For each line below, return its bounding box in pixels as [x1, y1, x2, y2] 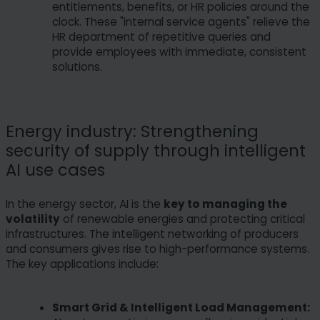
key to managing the [164, 196, 287, 211]
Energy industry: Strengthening [6, 120, 259, 144]
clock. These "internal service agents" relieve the [52, 14, 310, 30]
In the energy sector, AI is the [6, 196, 164, 211]
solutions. [52, 59, 102, 75]
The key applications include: [6, 256, 159, 271]
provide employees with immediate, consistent [52, 44, 306, 60]
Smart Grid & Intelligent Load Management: [52, 299, 310, 315]
